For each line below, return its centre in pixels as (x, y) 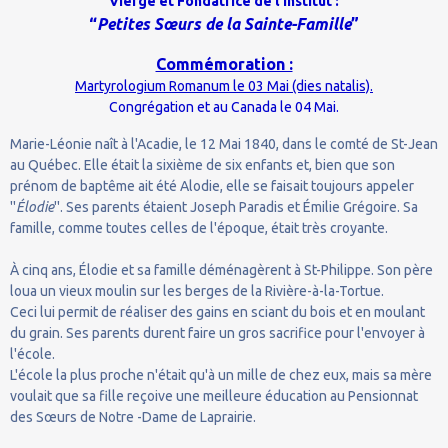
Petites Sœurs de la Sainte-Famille (224, 23)
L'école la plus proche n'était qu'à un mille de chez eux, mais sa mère (221, 374)
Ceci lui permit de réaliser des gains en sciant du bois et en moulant (217, 311)
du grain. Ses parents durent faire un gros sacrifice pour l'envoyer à (217, 332)
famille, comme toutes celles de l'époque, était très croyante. (199, 227)
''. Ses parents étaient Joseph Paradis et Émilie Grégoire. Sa (236, 206)
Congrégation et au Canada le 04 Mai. (224, 106)
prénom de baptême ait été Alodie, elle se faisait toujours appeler (212, 185)
